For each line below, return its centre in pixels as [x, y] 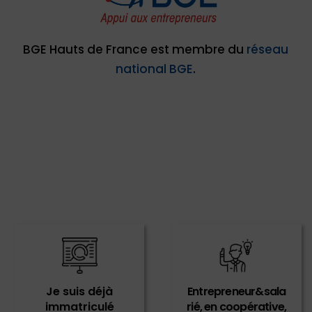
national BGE [155, 69]
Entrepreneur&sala [237, 292]
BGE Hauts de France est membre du [135, 50]
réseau [268, 50]
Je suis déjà [80, 292]
